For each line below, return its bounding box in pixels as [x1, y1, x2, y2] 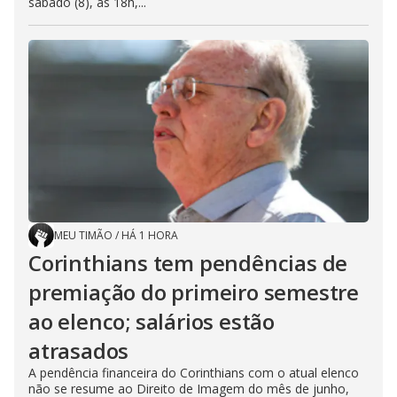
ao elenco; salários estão [28, 307, 276, 336]
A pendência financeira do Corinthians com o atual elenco [28, 364, 359, 381]
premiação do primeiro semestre [28, 277, 359, 307]
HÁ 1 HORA [121, 228, 178, 243]
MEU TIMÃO [54, 228, 113, 243]
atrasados [28, 336, 129, 365]
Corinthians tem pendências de [28, 248, 348, 277]
